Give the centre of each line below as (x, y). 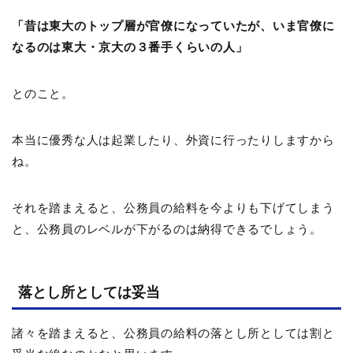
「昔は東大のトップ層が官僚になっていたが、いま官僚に (173, 26)
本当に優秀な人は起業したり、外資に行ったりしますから (173, 140)
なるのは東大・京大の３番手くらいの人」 (130, 47)
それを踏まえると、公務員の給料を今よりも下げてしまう (173, 208)
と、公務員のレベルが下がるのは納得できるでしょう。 (167, 229)
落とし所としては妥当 (89, 293)
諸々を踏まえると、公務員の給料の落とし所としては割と (173, 333)
